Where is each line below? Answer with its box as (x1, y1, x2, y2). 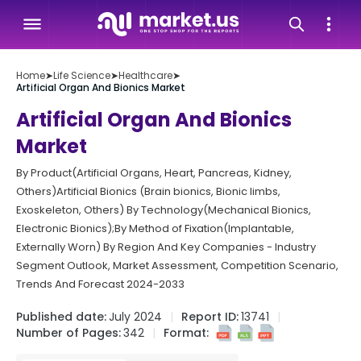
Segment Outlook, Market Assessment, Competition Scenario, (16, 258, 338, 273)
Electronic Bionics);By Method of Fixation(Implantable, (16, 221, 294, 236)
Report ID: (181, 309, 239, 325)
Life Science (53, 68, 110, 82)
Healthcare (118, 68, 172, 82)
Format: (164, 325, 209, 341)
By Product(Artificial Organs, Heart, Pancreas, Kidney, (16, 165, 292, 180)
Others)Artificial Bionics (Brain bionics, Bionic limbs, (16, 184, 280, 199)
